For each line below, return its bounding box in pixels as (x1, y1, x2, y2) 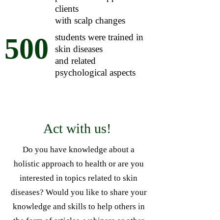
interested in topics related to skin (20, 173, 137, 183)
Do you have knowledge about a (23, 145, 135, 154)
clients (55, 3, 79, 14)
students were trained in (55, 32, 143, 42)
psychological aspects (55, 67, 136, 78)
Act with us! (43, 121, 114, 136)
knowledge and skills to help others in (12, 202, 145, 211)
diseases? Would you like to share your (10, 188, 147, 197)
